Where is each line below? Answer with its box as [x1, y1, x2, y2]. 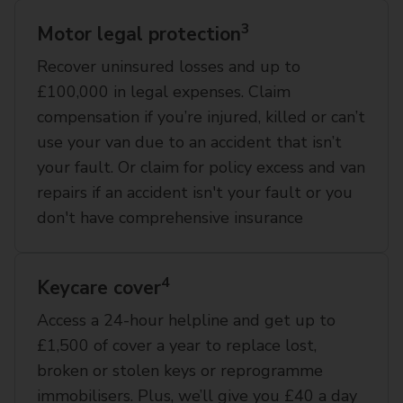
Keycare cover [37, 275, 161, 300]
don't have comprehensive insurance [37, 207, 303, 228]
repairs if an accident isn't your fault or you [37, 182, 353, 203]
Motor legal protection [37, 22, 241, 47]
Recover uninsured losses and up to [37, 56, 300, 77]
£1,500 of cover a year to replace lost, [37, 335, 317, 356]
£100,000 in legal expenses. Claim [37, 81, 291, 103]
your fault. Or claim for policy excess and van [37, 157, 365, 178]
